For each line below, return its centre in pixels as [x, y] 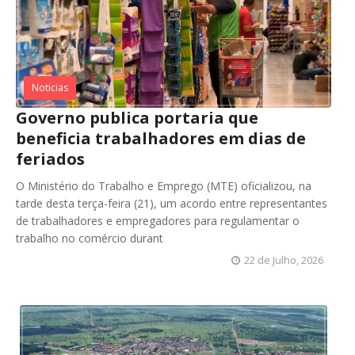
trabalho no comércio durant [90, 239]
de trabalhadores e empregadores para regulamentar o [158, 221]
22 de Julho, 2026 [284, 260]
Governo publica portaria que [137, 118]
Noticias [50, 88]
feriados [50, 159]
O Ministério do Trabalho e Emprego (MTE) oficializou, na [164, 186]
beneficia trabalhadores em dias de [161, 139]
